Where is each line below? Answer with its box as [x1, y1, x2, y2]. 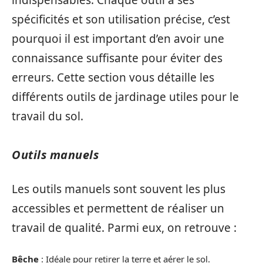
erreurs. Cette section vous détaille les [12, 69, 214, 85]
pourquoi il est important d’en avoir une [12, 31, 224, 46]
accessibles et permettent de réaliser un [12, 201, 224, 216]
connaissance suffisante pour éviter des [12, 50, 222, 66]
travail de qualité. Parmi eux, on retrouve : [12, 220, 237, 235]
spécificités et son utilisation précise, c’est [12, 11, 230, 27]
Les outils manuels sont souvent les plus [12, 181, 225, 197]
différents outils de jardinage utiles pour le [12, 89, 239, 104]
